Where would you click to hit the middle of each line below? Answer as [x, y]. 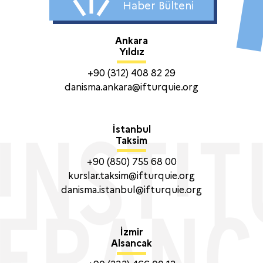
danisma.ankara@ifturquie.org [131, 87]
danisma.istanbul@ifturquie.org [131, 190]
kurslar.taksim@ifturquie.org [131, 176]
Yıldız [131, 52]
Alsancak [131, 244]
